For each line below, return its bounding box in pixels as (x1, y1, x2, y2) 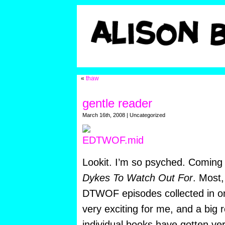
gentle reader (82, 96, 152, 110)
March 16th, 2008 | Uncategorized (82, 112, 165, 119)
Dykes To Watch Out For (82, 172, 193, 184)
